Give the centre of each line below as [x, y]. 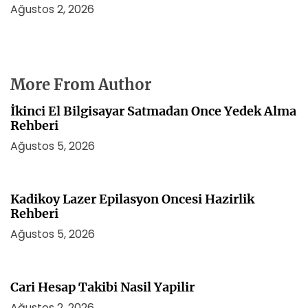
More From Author [81, 85]
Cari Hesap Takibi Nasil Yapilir [102, 287]
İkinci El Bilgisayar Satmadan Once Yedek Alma [153, 111]
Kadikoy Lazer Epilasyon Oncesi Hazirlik [132, 199]
